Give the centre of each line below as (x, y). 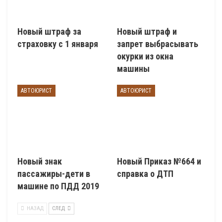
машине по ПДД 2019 (58, 186)
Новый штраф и (147, 32)
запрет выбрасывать (158, 44)
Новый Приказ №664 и (159, 162)
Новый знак (40, 162)
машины (133, 69)
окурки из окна (145, 56)
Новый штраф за (49, 32)
